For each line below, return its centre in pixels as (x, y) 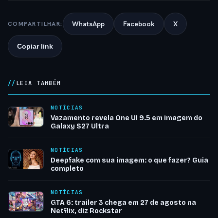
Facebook (139, 24)
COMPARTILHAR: (35, 24)
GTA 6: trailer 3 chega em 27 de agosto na (123, 203)
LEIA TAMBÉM (38, 83)
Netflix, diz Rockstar (86, 211)
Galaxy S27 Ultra (80, 127)
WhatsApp (88, 24)
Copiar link (35, 46)
